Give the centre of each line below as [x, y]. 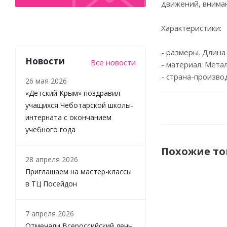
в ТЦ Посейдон [51, 183]
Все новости [113, 62]
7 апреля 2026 [50, 213]
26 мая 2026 [46, 81]
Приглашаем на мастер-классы [79, 171]
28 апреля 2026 [52, 159]
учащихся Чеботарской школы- [79, 105]
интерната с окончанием [68, 117]
